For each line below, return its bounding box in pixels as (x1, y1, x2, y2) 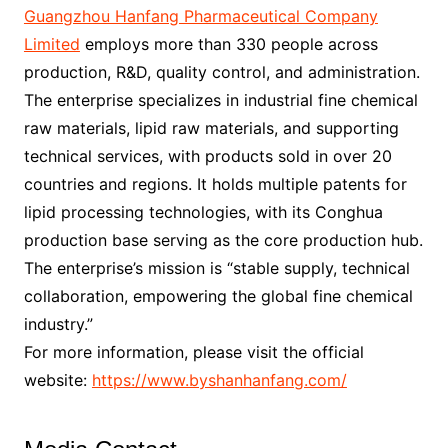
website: (23, 370, 92, 391)
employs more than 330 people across (79, 34, 378, 55)
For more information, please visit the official (23, 342, 364, 363)
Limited (23, 34, 80, 55)
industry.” (23, 314, 93, 335)
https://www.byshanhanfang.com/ (91, 370, 347, 391)
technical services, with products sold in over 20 (23, 146, 392, 167)
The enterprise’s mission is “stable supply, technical (23, 258, 410, 279)
